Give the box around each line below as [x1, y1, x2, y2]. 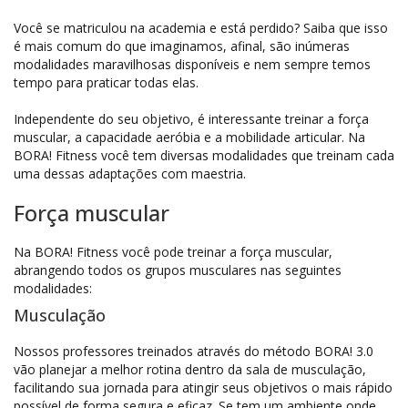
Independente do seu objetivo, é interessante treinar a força [14, 110, 369, 127]
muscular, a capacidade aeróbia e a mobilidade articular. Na [14, 128, 365, 146]
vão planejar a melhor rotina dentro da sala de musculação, [14, 361, 366, 378]
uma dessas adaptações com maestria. [14, 165, 246, 182]
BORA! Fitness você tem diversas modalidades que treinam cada [14, 147, 394, 164]
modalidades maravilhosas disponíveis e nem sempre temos [14, 56, 371, 73]
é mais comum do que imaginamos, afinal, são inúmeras [14, 37, 350, 55]
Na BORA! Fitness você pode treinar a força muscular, [14, 243, 332, 260]
